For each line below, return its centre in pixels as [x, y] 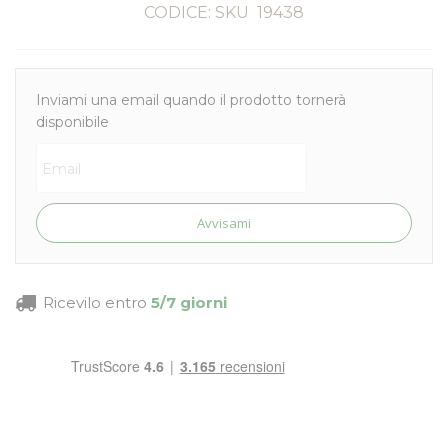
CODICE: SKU [196, 12]
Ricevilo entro [95, 302]
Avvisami [224, 223]
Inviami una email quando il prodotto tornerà [191, 100]
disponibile [72, 122]
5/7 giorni [189, 302]
